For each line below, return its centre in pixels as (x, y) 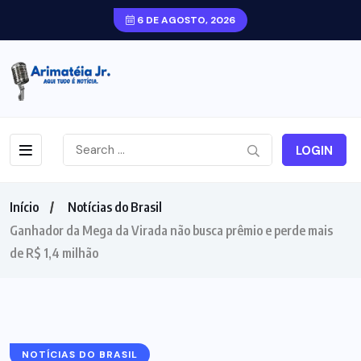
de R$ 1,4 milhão (54, 253)
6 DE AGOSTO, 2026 (185, 20)
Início (24, 207)
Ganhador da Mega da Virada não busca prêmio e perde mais (171, 230)
